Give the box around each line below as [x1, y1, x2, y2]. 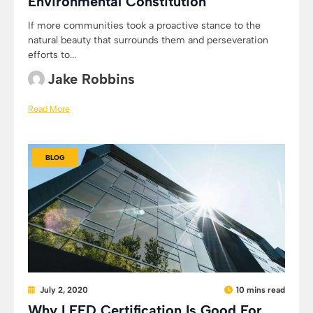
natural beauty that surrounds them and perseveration [28, 34, 268, 46]
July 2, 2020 [40, 285, 88, 295]
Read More [28, 103, 70, 114]
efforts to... [28, 49, 76, 61]
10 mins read [236, 285, 285, 295]
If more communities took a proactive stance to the [28, 20, 261, 31]
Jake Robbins [48, 71, 135, 87]
